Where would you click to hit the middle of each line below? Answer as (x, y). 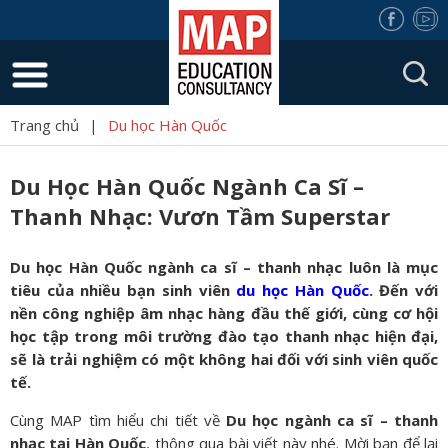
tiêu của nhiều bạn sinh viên (123, 290)
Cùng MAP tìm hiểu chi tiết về (118, 420)
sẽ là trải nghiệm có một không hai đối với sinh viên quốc (224, 359)
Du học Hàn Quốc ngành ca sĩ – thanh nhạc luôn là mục (224, 267)
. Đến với (403, 290)
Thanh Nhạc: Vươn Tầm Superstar (200, 216)
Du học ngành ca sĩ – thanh (332, 420)
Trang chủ (44, 125)
